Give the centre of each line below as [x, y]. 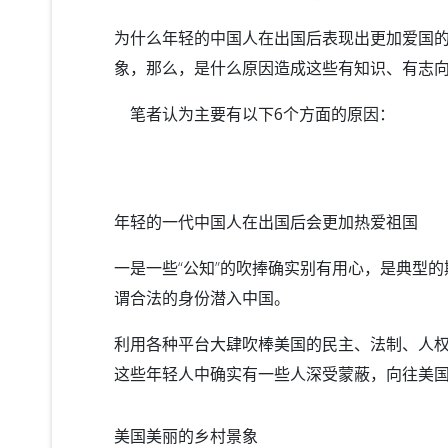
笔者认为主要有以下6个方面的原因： [254, 113]
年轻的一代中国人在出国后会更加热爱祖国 [266, 221]
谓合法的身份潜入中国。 [202, 297]
